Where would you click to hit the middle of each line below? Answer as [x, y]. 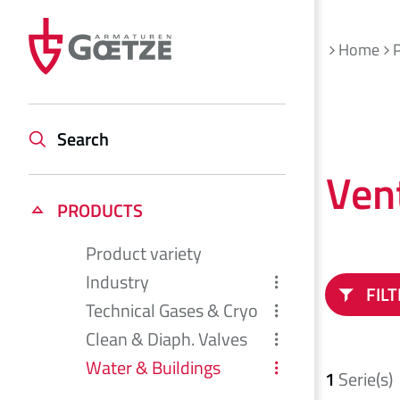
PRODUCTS [100, 210]
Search [83, 139]
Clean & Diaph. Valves [167, 339]
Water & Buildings [153, 367]
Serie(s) [366, 379]
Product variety [144, 253]
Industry [117, 282]
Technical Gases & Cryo [172, 310]
